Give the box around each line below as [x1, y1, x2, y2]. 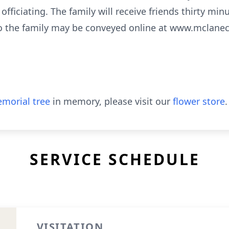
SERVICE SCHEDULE [29, 149, 200, 170]
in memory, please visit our [50, 95, 173, 107]
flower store [173, 95, 225, 107]
